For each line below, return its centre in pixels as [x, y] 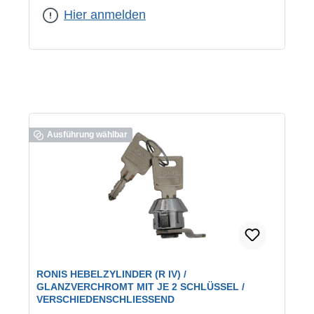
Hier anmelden [105, 15]
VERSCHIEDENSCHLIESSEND [105, 300]
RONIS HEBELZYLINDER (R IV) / [111, 274]
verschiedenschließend [83, 7]
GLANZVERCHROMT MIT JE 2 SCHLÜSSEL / [141, 287]
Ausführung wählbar [87, 135]
